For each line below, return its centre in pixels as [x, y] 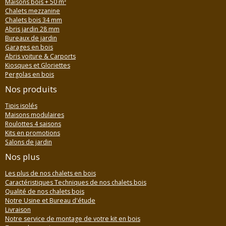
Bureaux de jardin [31, 38]
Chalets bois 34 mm [34, 20]
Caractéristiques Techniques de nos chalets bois [76, 183]
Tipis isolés [21, 106]
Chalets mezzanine [33, 11]
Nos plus [22, 157]
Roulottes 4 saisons [33, 124]
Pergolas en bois [30, 75]
